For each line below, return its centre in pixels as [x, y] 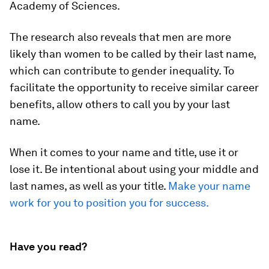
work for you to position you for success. [109, 202]
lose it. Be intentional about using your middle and [134, 169]
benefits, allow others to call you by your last [120, 104]
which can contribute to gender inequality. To [122, 70]
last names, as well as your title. [89, 186]
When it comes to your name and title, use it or [124, 152]
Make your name [209, 186]
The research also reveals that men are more [120, 37]
